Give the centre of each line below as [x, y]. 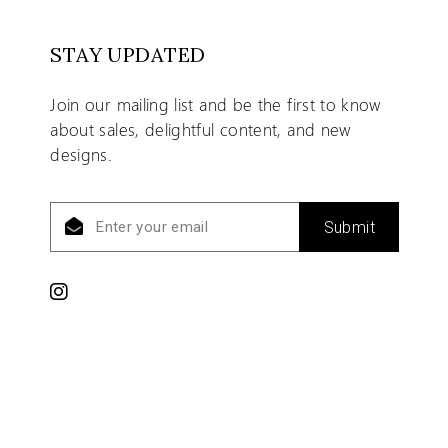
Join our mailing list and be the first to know [216, 104]
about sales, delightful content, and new [201, 129]
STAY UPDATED [128, 55]
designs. [81, 154]
